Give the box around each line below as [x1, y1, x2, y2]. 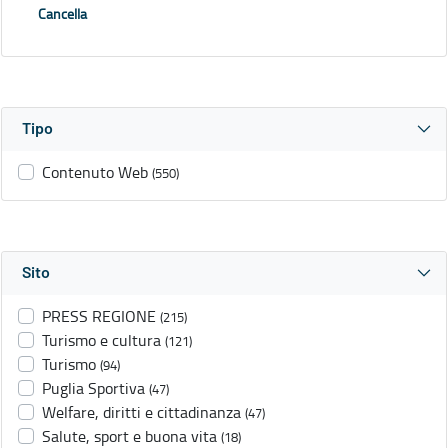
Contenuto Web [42, 161, 148, 184]
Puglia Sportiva [42, 377, 145, 400]
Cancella [38, 4, 87, 24]
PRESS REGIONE [42, 305, 156, 328]
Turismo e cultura [42, 329, 161, 352]
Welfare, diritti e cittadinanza [42, 401, 241, 424]
